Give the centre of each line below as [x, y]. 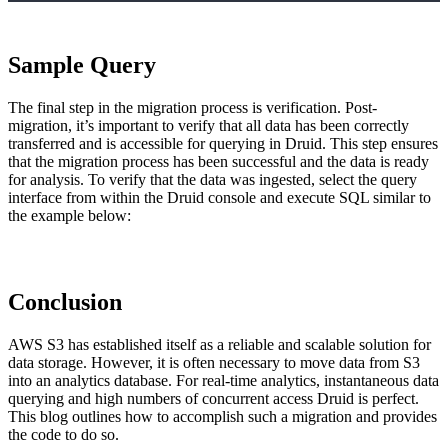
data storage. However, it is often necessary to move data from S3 [214, 362]
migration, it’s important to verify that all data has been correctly [208, 126]
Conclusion [65, 302]
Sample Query [82, 65]
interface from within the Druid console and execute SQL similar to [219, 198]
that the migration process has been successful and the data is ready [218, 162]
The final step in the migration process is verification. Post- [192, 108]
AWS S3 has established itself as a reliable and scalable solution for [219, 344]
